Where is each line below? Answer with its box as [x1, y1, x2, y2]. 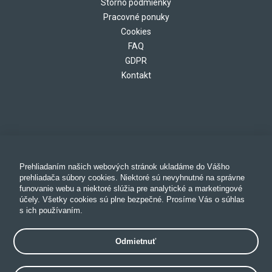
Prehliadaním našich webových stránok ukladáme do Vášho [19, 162, 230, 171]
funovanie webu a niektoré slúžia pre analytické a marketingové [19, 184, 243, 193]
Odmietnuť [115, 237, 157, 246]
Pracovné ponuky [103, 12, 169, 22]
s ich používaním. [19, 206, 83, 215]
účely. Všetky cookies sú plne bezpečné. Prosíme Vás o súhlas [19, 195, 245, 204]
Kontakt [121, 70, 151, 81]
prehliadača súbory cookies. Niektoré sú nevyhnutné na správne [19, 173, 245, 182]
